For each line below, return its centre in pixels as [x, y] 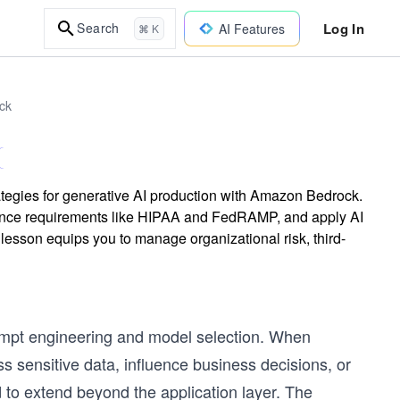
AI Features [251, 28]
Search [98, 28]
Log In [343, 28]
